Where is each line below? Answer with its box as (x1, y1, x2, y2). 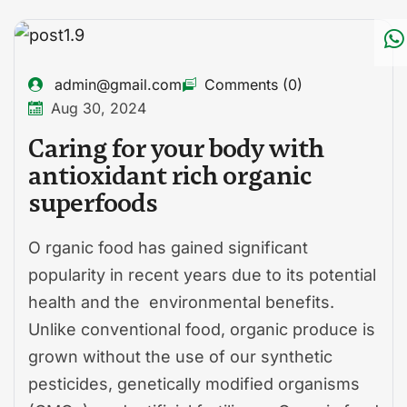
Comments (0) (204, 74, 303, 94)
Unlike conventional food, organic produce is (28, 319, 375, 339)
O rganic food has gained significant (28, 237, 308, 257)
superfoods (28, 185, 158, 219)
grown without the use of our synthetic (28, 346, 333, 366)
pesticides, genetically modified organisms (28, 373, 360, 393)
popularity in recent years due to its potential (28, 264, 376, 284)
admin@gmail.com (55, 74, 182, 94)
